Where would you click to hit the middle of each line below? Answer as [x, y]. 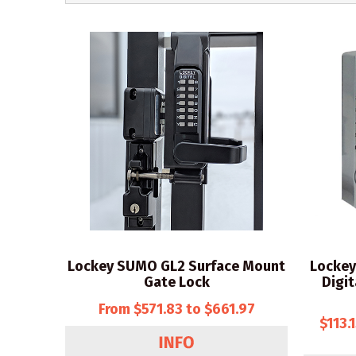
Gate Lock [176, 282]
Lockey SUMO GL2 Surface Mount [176, 266]
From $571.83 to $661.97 [176, 309]
